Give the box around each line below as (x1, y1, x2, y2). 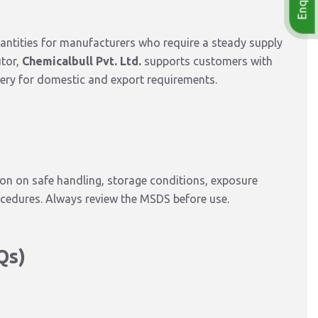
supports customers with (141, 55, 273, 67)
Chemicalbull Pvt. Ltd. (22, 55, 141, 67)
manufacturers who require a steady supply (57, 36, 283, 49)
